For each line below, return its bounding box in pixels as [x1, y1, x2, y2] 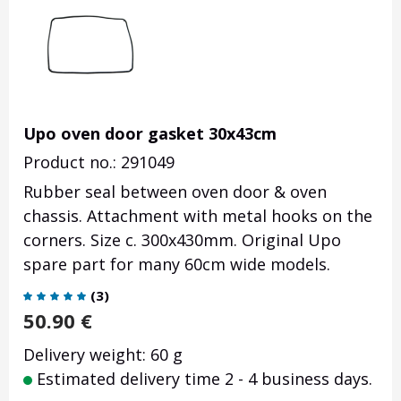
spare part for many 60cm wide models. [23, 253, 330, 276]
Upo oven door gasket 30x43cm [23, 123, 277, 145]
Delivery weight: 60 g [23, 344, 183, 366]
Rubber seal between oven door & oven [23, 181, 327, 203]
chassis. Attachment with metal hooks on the [23, 205, 372, 227]
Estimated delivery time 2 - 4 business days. [32, 368, 372, 390]
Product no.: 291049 [23, 151, 175, 174]
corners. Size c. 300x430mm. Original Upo [23, 229, 341, 252]
